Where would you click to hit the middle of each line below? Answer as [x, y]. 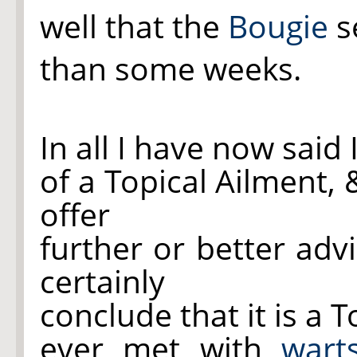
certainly [102, 281]
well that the [134, 26]
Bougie [278, 26]
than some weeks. [171, 68]
